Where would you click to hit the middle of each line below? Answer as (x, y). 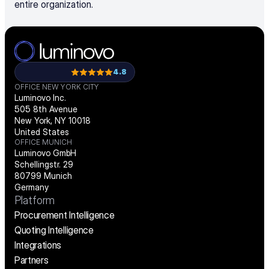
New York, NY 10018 (53, 121)
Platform (35, 201)
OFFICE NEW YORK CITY (57, 87)
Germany (32, 187)
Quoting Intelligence (54, 230)
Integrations (38, 245)
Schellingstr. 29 (44, 165)
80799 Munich (43, 176)
